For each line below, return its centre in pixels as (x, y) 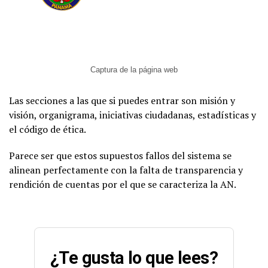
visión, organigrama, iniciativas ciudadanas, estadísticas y (133, 115)
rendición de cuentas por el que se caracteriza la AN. (123, 184)
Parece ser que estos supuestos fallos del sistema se (120, 155)
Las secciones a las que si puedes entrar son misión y (122, 100)
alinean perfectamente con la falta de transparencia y (126, 170)
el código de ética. (48, 129)
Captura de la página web (134, 69)
